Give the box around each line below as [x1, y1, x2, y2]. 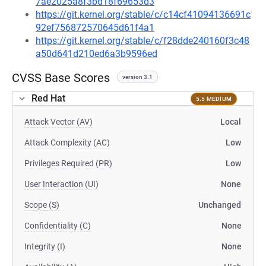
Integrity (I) [24, 242, 65, 251]
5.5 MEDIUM [195, 95, 232, 102]
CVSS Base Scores [12, 71, 110, 85]
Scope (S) [24, 200, 59, 210]
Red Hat [31, 93, 65, 104]
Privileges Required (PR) [24, 159, 112, 168]
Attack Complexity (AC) [24, 138, 110, 147]
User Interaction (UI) [24, 179, 99, 189]
